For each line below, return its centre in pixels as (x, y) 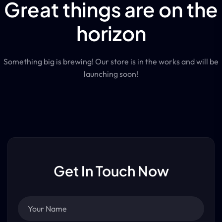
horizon (111, 33)
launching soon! (111, 74)
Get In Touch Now (111, 171)
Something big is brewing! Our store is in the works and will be (111, 62)
